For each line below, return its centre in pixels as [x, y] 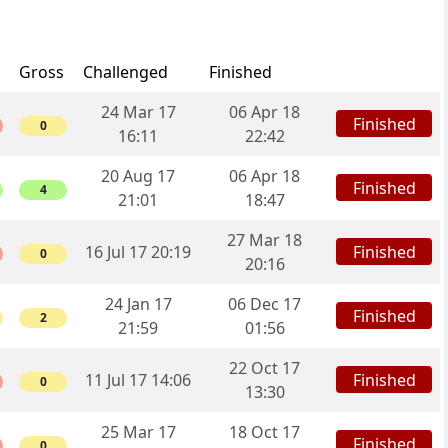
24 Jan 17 [138, 304]
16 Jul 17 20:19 [138, 252]
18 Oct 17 [264, 432]
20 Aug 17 [138, 176]
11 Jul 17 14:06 [138, 380]
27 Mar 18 [264, 240]
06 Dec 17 [264, 304]
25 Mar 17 [138, 432]
